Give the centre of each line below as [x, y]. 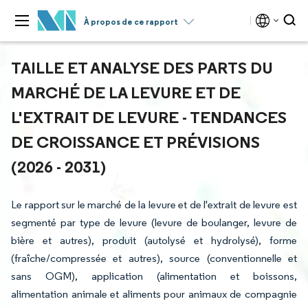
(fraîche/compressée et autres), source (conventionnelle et [154, 258]
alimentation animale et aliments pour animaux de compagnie [154, 294]
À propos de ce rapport [131, 22]
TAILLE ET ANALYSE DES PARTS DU [142, 67]
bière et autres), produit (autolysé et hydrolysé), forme [154, 240]
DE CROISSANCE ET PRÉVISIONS [135, 142]
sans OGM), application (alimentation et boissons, [154, 276]
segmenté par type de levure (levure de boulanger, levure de [154, 222]
